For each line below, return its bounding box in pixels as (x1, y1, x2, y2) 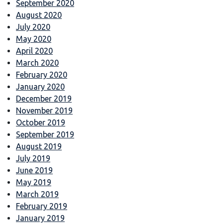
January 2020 (16, 82, 65, 91)
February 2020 (16, 70, 67, 79)
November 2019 (16, 106, 73, 115)
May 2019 (16, 177, 51, 187)
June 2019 (16, 165, 53, 175)
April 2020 (16, 46, 53, 55)
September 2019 (16, 129, 74, 139)
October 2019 (16, 117, 65, 127)
